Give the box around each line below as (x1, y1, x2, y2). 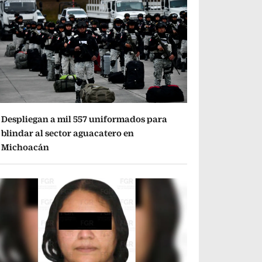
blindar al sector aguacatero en (1, 127, 135, 138)
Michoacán (1, 142, 50, 152)
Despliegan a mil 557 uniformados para (1, 113, 168, 124)
